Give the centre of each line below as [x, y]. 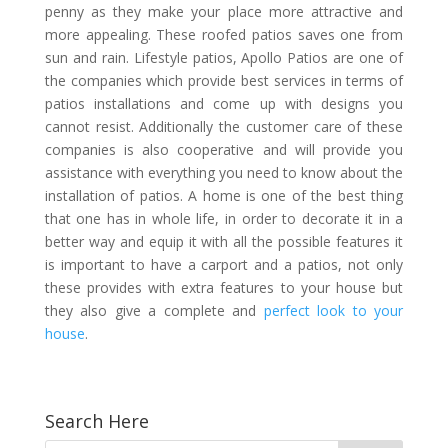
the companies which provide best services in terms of [224, 80]
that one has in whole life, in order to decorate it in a [224, 218]
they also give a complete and [154, 310]
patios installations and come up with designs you [224, 103]
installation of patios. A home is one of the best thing [224, 195]
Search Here [96, 421]
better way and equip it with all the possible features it [224, 241]
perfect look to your [333, 310]
